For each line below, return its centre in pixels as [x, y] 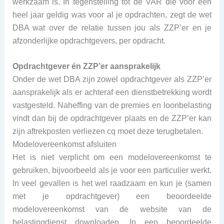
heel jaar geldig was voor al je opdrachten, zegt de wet [112, 14]
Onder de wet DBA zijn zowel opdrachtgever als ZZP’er [112, 79]
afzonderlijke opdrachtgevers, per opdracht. [89, 40]
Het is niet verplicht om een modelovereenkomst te [112, 157]
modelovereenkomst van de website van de [112, 209]
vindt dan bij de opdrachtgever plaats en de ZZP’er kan [112, 118]
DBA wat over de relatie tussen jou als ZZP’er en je [112, 27]
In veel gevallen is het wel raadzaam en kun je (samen [112, 183]
